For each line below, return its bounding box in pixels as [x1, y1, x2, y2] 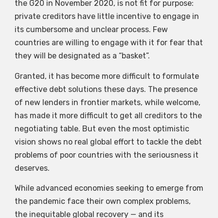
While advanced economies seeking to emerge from [15, 183, 203, 193]
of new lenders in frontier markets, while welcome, [15, 97, 200, 107]
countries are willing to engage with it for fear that [15, 38, 203, 48]
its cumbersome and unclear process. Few [15, 25, 168, 35]
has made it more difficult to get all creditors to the [15, 110, 202, 120]
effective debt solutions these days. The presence [15, 84, 198, 94]
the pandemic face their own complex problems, [15, 197, 191, 206]
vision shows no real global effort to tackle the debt [15, 137, 202, 146]
